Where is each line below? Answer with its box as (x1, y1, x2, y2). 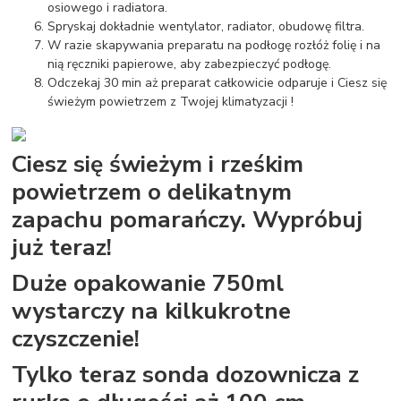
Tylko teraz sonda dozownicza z (12, 357, 360, 390)
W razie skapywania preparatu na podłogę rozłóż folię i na (47, 37, 381, 55)
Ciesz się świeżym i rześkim (12, 148, 304, 181)
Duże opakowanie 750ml (12, 266, 285, 299)
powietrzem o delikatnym (12, 175, 293, 209)
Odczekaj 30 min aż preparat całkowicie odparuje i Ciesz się (47, 74, 388, 92)
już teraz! (12, 231, 113, 264)
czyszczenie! (12, 321, 141, 354)
